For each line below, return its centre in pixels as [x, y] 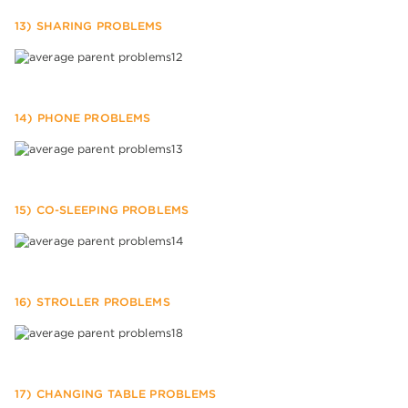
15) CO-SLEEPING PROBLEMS [102, 210]
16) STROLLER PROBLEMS [92, 302]
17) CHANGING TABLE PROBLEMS [116, 394]
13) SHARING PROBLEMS [89, 26]
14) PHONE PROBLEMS [83, 118]
